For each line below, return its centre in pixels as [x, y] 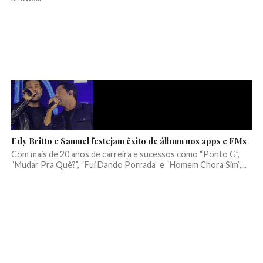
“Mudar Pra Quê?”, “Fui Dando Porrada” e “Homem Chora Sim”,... [129, 165]
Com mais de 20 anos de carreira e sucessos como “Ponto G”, [125, 154]
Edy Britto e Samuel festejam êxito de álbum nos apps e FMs [129, 141]
